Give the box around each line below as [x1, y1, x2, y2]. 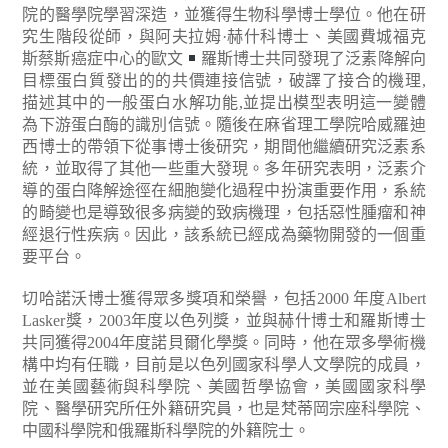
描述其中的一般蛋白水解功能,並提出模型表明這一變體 [22, 94, 426, 111]
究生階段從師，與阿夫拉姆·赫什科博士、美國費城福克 [22, 28, 426, 45]
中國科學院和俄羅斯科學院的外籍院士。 [22, 422, 311, 439]
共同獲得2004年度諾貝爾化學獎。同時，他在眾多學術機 [22, 334, 426, 351]
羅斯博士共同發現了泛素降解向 [201, 50, 426, 67]
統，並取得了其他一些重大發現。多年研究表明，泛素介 [22, 160, 426, 177]
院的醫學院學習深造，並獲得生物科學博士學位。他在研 [22, 6, 426, 23]
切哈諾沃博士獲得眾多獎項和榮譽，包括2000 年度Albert [22, 290, 426, 307]
